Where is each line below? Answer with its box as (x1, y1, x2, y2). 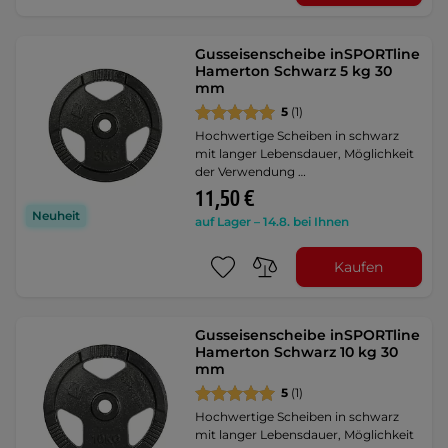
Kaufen (334, 257, 384, 276)
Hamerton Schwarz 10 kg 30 (195, 343, 399, 361)
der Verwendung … (195, 164, 307, 179)
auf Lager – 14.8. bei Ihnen (195, 214, 350, 229)
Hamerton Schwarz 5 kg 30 (195, 62, 393, 80)
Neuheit (32, 208, 80, 224)
